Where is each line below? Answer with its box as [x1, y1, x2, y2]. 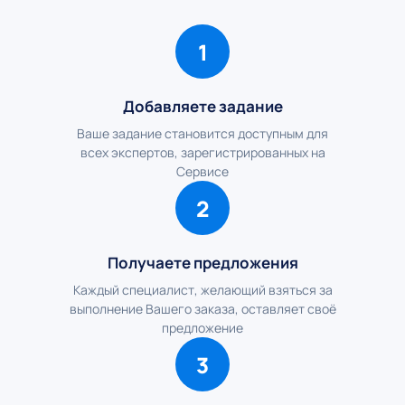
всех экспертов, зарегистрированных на [80, 144, 325, 161]
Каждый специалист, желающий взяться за [72, 281, 333, 298]
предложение [162, 319, 243, 336]
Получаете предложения [107, 252, 298, 273]
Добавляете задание [122, 96, 283, 117]
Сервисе [176, 163, 229, 180]
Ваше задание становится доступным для [77, 125, 328, 142]
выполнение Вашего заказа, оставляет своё [69, 300, 336, 317]
